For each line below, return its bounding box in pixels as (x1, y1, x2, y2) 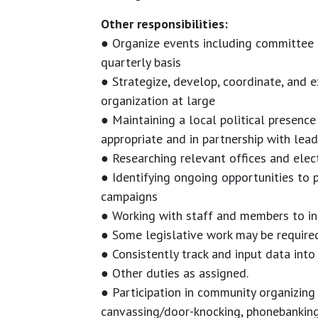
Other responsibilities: (101, 16, 228, 33)
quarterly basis (101, 54, 181, 71)
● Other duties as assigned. (101, 265, 248, 282)
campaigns (101, 188, 158, 205)
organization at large (101, 92, 215, 109)
